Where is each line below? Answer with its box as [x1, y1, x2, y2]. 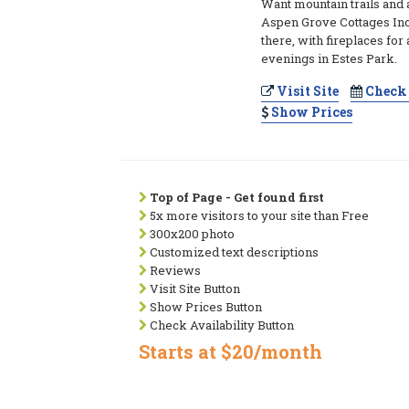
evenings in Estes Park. [261, 50, 398, 67]
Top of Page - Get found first [150, 189, 324, 205]
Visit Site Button [147, 280, 240, 297]
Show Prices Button [147, 299, 262, 315]
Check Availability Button [147, 317, 294, 333]
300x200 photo [147, 225, 235, 242]
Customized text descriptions [147, 244, 319, 260]
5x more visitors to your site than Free [147, 207, 369, 224]
